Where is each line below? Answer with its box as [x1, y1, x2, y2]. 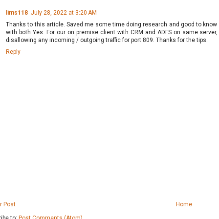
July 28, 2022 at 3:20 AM [31, 9, 97, 16]
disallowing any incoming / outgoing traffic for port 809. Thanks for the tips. [6, 36, 208, 44]
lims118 [6, 9, 28, 16]
